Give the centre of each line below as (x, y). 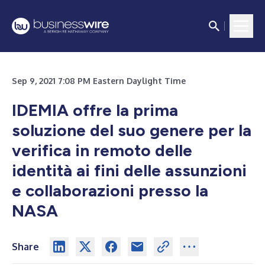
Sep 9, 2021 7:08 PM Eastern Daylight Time (99, 81)
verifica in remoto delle (102, 150)
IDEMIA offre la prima (95, 110)
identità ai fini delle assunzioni (129, 170)
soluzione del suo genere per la (132, 130)
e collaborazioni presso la (110, 190)
